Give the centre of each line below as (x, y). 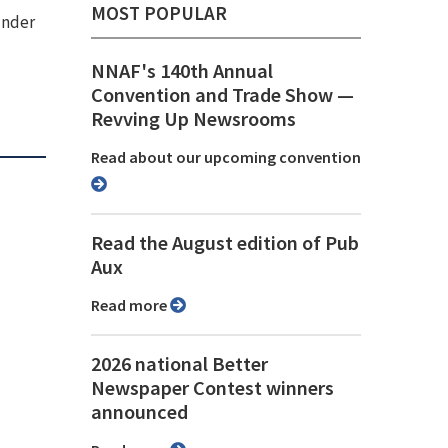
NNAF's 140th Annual (182, 71)
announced (139, 412)
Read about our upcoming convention (230, 157)
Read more (135, 305)
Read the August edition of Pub (225, 243)
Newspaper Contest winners (212, 388)
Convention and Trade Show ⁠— (222, 95)
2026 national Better (179, 364)
